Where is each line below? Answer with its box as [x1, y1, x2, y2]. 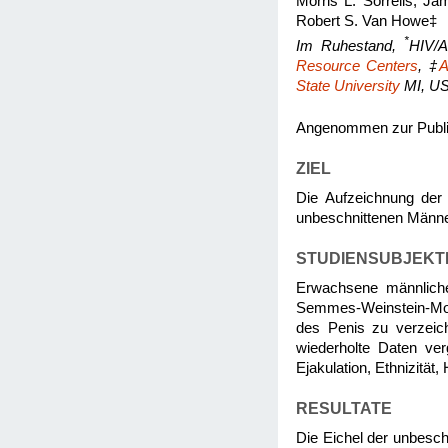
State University [296, 77, 400, 94]
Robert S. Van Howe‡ [296, 13, 437, 29]
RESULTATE [296, 399, 392, 417]
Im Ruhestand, [296, 37, 405, 54]
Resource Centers [296, 57, 419, 74]
